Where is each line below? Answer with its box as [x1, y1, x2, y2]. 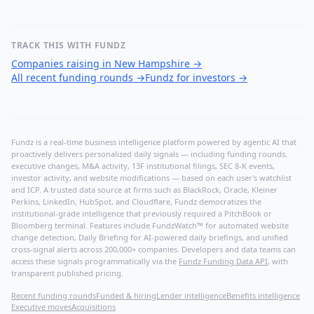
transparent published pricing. [11, 268, 123, 279]
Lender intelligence [156, 290, 226, 301]
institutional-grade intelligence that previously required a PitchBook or [11, 208, 272, 219]
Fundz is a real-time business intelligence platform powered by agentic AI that [11, 137, 296, 148]
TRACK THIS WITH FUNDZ [11, 39, 126, 52]
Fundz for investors [145, 71, 235, 85]
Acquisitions [71, 301, 116, 313]
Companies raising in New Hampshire [11, 57, 190, 71]
